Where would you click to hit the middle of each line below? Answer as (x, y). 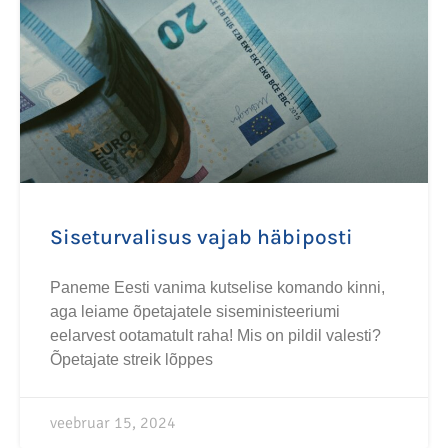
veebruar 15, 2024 (113, 423)
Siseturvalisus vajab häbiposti (201, 237)
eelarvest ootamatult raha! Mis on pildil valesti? (215, 335)
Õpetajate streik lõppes (131, 359)
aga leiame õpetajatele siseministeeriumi (195, 311)
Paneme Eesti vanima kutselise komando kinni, (217, 287)
